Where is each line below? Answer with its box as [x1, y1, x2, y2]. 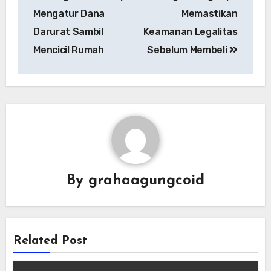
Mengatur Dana [33, 7, 105, 19]
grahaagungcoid [88, 174, 204, 189]
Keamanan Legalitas [143, 25, 238, 38]
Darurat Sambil [33, 25, 103, 38]
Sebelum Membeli [147, 44, 230, 56]
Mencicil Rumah [33, 44, 104, 56]
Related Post [13, 235, 88, 247]
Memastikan [181, 7, 238, 19]
